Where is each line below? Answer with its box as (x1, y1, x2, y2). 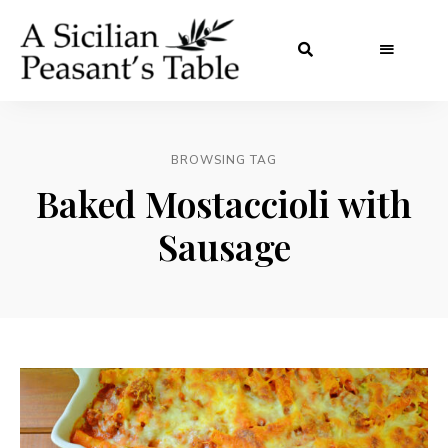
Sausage (157, 221, 291, 270)
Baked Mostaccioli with (36, 178, 412, 227)
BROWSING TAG (171, 151, 277, 168)
